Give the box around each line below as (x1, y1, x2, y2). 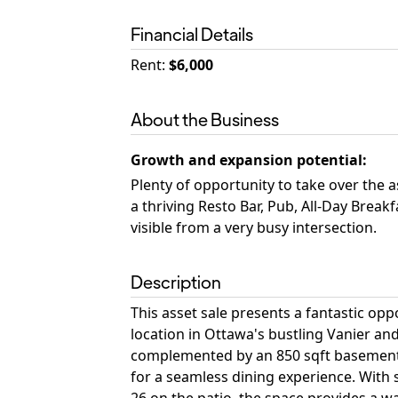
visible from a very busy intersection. (131, 218, 377, 237)
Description (131, 270, 221, 292)
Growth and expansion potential (131, 150, 362, 170)
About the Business (131, 107, 279, 130)
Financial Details (131, 22, 253, 44)
